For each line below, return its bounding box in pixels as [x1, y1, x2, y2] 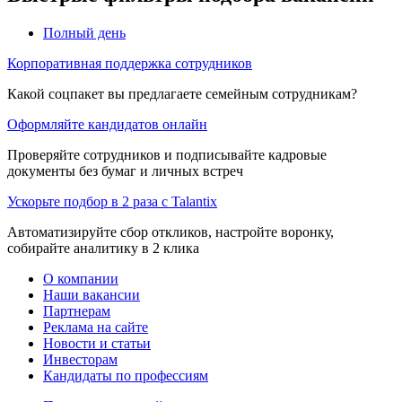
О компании [43, 270, 118, 286]
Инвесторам [43, 351, 118, 367]
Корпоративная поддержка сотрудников [7, 55, 252, 71]
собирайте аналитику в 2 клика [7, 240, 199, 256]
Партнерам [43, 302, 110, 319]
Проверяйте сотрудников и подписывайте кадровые [7, 146, 327, 162]
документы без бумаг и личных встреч [7, 162, 243, 179]
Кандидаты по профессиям [43, 367, 208, 383]
